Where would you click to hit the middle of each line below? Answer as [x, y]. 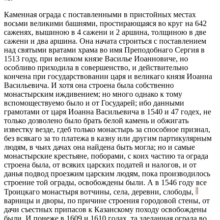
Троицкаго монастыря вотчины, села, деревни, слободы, [100, 192]
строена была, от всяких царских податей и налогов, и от [100, 165]
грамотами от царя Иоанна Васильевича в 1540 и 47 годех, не [108, 111]
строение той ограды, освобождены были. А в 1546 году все [105, 182]
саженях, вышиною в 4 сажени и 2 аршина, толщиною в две [105, 32]
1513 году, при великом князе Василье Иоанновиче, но [96, 58]
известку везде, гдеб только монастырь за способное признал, [107, 129]
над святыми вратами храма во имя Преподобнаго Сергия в [104, 50]
